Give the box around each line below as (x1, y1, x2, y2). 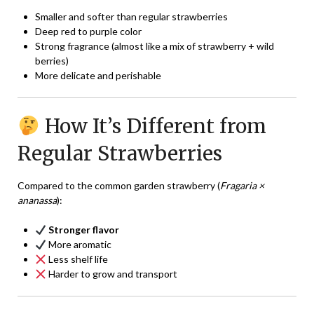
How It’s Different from (39, 114, 266, 139)
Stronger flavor (48, 224, 119, 236)
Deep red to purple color (35, 25, 142, 38)
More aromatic (46, 238, 111, 251)
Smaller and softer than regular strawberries (35, 11, 228, 23)
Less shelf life (46, 253, 108, 266)
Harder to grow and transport (46, 268, 177, 280)
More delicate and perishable (35, 69, 161, 82)
